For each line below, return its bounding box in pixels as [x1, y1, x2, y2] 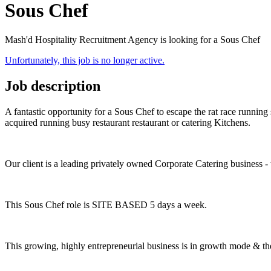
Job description [5, 78, 100, 94]
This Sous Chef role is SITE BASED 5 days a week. [5, 200, 207, 211]
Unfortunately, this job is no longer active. [5, 55, 165, 66]
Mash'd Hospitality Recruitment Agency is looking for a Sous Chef [5, 34, 260, 45]
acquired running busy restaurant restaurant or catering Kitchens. [5, 117, 250, 128]
